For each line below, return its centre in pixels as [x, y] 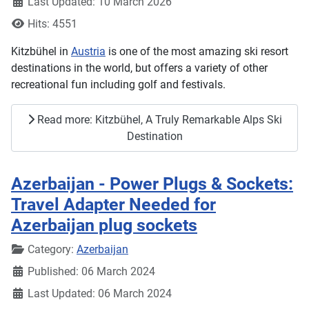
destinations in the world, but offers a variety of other [139, 68]
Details [27, 249]
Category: [51, 250]
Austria [88, 52]
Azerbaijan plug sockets [104, 226]
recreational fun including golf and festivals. [118, 85]
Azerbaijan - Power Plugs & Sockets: [152, 184]
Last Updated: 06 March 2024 [100, 294]
